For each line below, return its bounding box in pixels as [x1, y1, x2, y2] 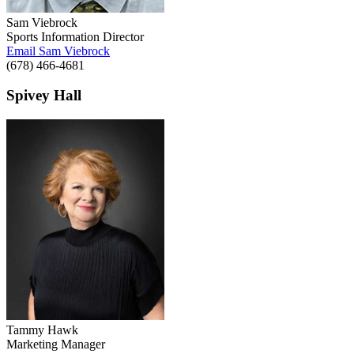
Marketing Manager [6, 337, 105, 352]
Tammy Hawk [6, 323, 78, 337]
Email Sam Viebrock [6, 43, 110, 58]
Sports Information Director [6, 29, 144, 43]
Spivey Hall [6, 87, 81, 104]
